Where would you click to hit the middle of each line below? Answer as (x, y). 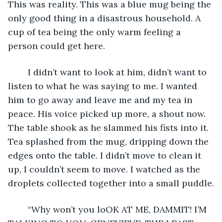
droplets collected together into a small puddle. (111, 183)
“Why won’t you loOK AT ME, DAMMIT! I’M (23, 209)
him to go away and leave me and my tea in (101, 100)
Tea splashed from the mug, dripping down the (110, 141)
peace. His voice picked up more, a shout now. (108, 113)
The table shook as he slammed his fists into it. (110, 127)
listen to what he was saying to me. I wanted (104, 86)
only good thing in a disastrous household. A (106, 18)
